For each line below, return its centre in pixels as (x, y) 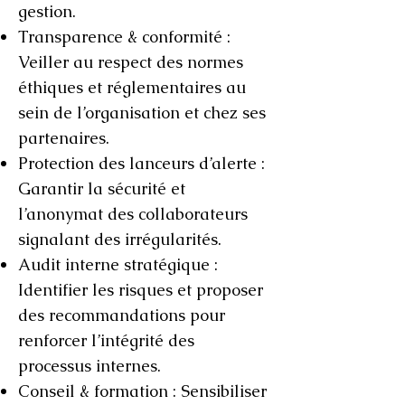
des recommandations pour (122, 315)
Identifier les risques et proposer (141, 290)
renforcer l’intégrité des (106, 340)
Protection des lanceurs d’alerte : (141, 163)
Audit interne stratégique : (118, 264)
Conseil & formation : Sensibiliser (142, 391)
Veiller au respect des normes (131, 62)
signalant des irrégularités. (120, 239)
